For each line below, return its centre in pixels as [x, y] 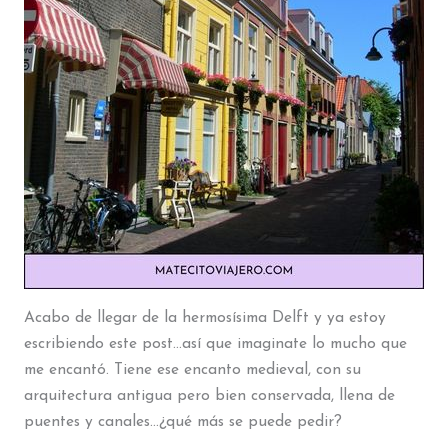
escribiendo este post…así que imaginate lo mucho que [215, 343]
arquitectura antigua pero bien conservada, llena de [209, 395]
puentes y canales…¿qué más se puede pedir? [182, 421]
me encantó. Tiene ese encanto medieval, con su [192, 369]
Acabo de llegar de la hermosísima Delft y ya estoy [204, 317]
